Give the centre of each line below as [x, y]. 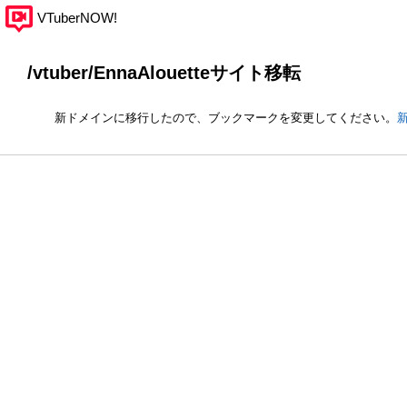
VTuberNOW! [77, 18]
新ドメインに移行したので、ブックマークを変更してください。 [226, 118]
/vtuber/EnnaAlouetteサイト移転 [164, 73]
